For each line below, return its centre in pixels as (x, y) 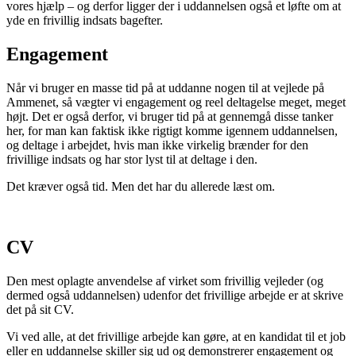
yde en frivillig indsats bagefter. (85, 21)
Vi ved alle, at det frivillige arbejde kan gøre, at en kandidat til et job (176, 337)
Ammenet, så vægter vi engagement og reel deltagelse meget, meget (176, 103)
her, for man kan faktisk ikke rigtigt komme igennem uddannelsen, (172, 131)
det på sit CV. (40, 310)
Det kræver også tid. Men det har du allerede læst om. (141, 187)
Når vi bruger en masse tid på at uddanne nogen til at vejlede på (165, 88)
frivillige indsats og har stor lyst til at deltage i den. (132, 160)
